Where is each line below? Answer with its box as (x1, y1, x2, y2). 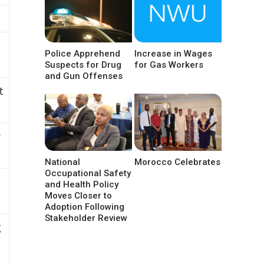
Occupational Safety (45, 167, 131, 179)
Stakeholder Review (45, 212, 127, 223)
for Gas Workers (134, 59, 204, 70)
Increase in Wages (134, 48, 213, 59)
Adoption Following (45, 201, 124, 212)
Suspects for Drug (45, 59, 121, 70)
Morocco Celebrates (134, 156, 221, 167)
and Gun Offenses (45, 70, 123, 81)
